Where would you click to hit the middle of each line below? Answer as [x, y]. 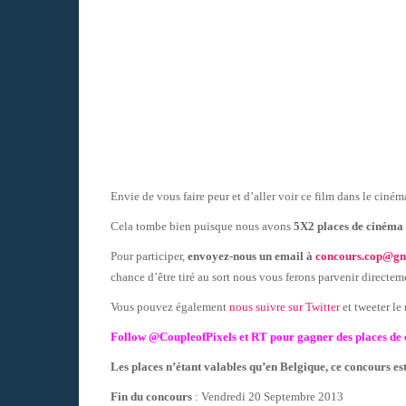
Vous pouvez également [170, 306]
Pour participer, [149, 256]
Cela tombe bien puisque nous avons [202, 226]
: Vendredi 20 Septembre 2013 [268, 396]
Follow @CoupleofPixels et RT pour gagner [223, 336]
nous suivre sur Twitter [285, 306]
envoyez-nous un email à [251, 256]
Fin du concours [151, 396]
